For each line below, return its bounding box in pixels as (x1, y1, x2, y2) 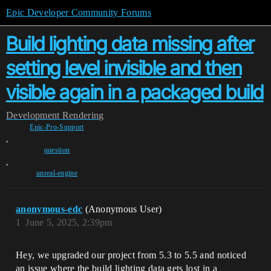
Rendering (62, 110, 104, 120)
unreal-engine (36, 169, 78, 177)
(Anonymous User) (85, 204, 162, 214)
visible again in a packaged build (6, 80, 264, 104)
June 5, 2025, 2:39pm (25, 217, 113, 227)
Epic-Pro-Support (30, 123, 84, 131)
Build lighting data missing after (6, 32, 254, 56)
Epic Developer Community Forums (6, 7, 151, 18)
